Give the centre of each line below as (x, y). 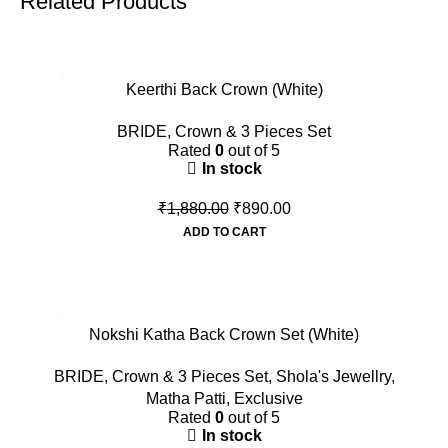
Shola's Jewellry (333, 377)
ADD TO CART (224, 232)
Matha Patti (185, 399)
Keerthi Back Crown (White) (224, 90)
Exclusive (268, 399)
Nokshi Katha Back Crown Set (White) (224, 335)
